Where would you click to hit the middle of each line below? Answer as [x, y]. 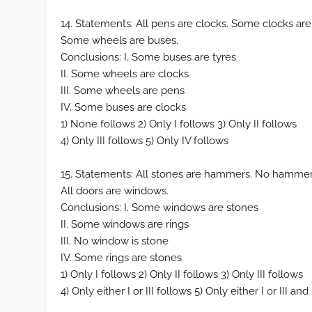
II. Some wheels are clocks [125, 74]
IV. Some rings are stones [122, 258]
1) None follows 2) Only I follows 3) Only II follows [179, 124]
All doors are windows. [115, 191]
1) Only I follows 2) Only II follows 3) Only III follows [182, 274]
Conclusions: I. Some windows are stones [160, 208]
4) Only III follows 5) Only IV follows [145, 141]
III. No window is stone [115, 241]
